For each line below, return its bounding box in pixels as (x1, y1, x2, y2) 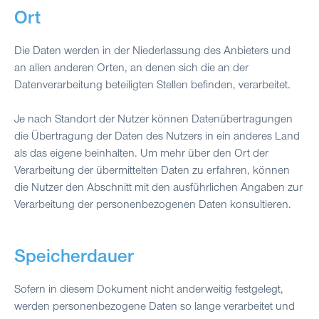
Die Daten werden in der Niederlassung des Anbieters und (14, 46, 291, 58)
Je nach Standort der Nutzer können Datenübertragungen (14, 114, 293, 126)
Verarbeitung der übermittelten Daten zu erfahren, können (14, 165, 290, 177)
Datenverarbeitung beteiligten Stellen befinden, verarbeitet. (14, 80, 291, 92)
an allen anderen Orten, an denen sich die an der (14, 63, 249, 75)
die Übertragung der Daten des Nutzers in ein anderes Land (14, 131, 300, 143)
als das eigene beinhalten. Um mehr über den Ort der (14, 148, 268, 160)
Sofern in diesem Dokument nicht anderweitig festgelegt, (14, 284, 283, 296)
